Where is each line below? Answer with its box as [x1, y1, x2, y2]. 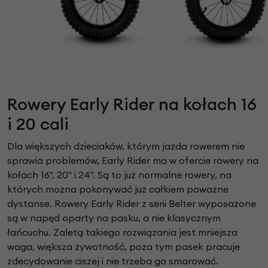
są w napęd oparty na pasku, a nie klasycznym [7, 212, 221, 224]
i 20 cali [7, 113, 69, 135]
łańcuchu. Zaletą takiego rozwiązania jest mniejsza [7, 226, 237, 239]
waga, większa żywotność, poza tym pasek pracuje [7, 240, 240, 253]
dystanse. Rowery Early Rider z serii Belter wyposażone [7, 197, 256, 210]
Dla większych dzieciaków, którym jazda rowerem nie [7, 140, 245, 153]
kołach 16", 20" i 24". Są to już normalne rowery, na [7, 169, 232, 181]
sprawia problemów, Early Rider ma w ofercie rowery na [7, 154, 258, 167]
